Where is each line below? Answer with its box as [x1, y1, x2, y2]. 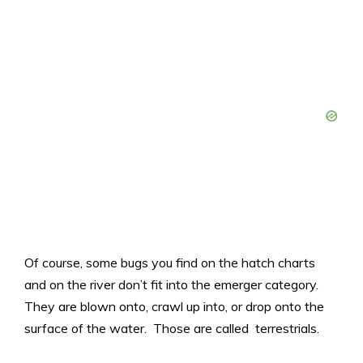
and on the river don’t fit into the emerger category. [24, 276, 318, 293]
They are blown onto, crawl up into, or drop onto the [24, 298, 324, 315]
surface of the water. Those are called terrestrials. [24, 320, 319, 337]
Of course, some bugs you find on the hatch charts [24, 254, 315, 271]
